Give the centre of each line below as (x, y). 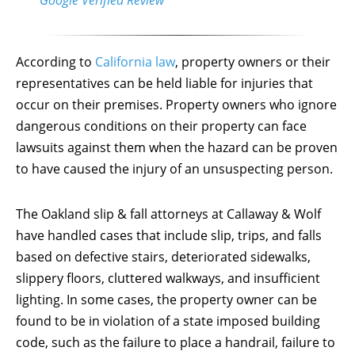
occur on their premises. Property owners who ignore (176, 104)
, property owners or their (253, 61)
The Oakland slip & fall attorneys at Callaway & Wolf (168, 214)
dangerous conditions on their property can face (161, 126)
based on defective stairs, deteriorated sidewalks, (163, 256)
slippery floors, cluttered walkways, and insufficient (168, 278)
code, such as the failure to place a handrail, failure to (176, 342)
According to (55, 61)
